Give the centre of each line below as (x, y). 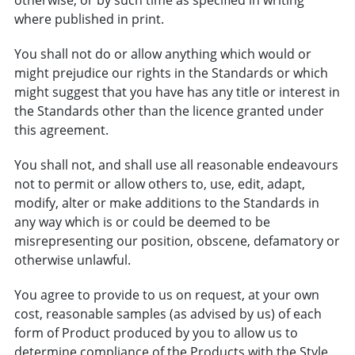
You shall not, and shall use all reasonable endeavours (176, 164)
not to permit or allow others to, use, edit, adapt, (159, 183)
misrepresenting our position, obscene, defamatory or (177, 240)
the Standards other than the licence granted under (169, 111)
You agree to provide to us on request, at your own (166, 294)
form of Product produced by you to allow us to (156, 332)
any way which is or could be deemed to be (142, 221)
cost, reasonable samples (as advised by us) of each (168, 313)
